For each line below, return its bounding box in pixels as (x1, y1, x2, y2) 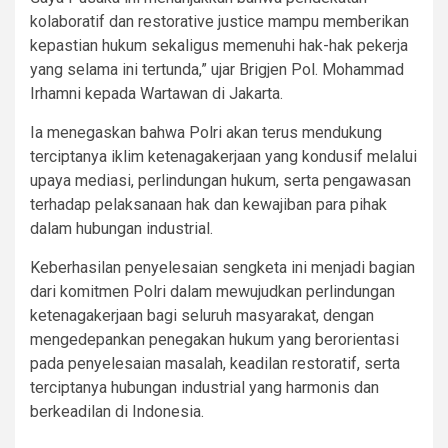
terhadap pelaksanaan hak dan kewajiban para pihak (30, 195, 387, 215)
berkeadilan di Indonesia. (30, 402, 204, 422)
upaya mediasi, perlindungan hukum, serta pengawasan (30, 171, 411, 191)
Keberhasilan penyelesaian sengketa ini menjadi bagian (30, 258, 415, 278)
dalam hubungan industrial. (30, 219, 213, 239)
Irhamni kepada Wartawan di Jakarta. (30, 84, 283, 104)
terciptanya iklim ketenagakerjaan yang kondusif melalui (30, 147, 417, 167)
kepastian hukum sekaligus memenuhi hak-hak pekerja (30, 36, 408, 56)
